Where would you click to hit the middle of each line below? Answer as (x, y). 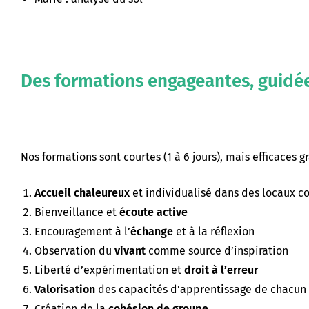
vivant (130, 250)
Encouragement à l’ (82, 231)
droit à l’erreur (221, 270)
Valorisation (65, 289)
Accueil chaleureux (82, 192)
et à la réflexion (214, 231)
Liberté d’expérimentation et (109, 270)
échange (152, 231)
